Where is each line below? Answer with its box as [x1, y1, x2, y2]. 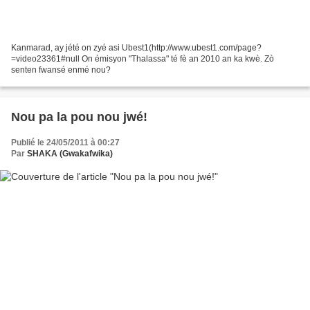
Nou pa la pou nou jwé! [11, 109, 147, 124]
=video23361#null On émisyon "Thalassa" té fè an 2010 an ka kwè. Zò [11, 53, 274, 64]
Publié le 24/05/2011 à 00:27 [11, 137, 120, 147]
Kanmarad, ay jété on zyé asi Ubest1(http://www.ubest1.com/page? [11, 42, 262, 53]
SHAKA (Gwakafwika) [27, 148, 113, 158]
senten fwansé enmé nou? [11, 64, 111, 75]
